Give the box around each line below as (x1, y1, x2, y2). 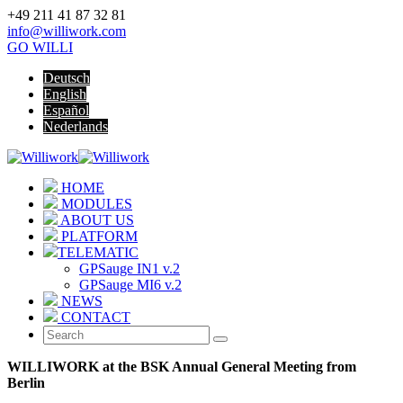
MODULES (58, 196, 132, 211)
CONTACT (58, 309, 130, 325)
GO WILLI (7, 40, 73, 55)
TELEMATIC (58, 245, 139, 260)
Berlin (7, 375, 45, 390)
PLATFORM (58, 228, 138, 244)
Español (43, 103, 89, 118)
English (43, 86, 86, 102)
